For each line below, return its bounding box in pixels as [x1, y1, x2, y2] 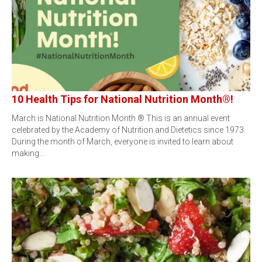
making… [12, 149, 44, 158]
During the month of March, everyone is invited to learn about [12, 137, 233, 146]
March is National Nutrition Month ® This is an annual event [12, 113, 230, 123]
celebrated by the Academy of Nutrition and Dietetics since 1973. [12, 125, 246, 135]
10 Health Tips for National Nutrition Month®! [12, 93, 233, 105]
